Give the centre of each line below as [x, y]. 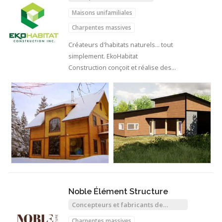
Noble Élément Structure [118, 191]
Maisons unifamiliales [102, 13]
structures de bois [100, 212]
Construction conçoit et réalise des [120, 67]
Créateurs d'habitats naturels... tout [121, 45]
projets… [82, 79]
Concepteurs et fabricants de [117, 204]
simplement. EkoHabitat [103, 56]
